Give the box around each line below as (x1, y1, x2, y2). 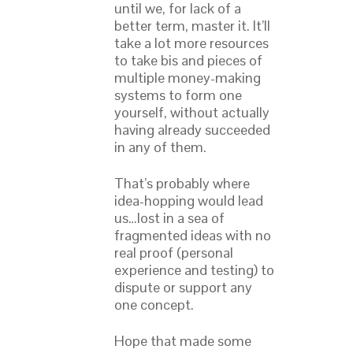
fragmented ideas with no (114, 226, 271, 245)
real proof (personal (114, 243, 233, 262)
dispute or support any (114, 278, 252, 297)
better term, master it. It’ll (114, 17, 270, 35)
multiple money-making (114, 69, 261, 87)
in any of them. (114, 138, 206, 157)
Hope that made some (114, 332, 251, 351)
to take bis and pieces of (114, 51, 262, 70)
